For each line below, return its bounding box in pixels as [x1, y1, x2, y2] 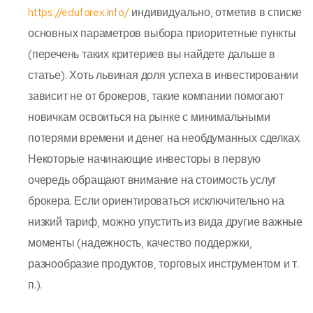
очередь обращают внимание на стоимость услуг [28, 172, 277, 187]
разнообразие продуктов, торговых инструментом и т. [28, 256, 299, 271]
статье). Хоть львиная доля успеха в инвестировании [28, 67, 298, 82]
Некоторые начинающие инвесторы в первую [28, 151, 261, 166]
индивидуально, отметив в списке [129, 4, 303, 20]
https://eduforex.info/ [28, 4, 129, 20]
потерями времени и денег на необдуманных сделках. [28, 130, 302, 145]
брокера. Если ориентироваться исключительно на [28, 193, 284, 208]
